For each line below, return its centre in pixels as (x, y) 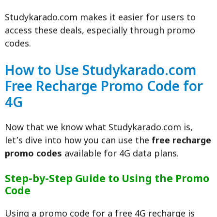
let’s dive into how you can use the (78, 141)
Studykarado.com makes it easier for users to (100, 18)
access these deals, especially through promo (100, 31)
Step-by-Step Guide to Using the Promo (107, 180)
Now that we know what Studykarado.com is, (99, 128)
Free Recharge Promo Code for (104, 88)
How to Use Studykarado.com (101, 72)
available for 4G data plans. (120, 155)
